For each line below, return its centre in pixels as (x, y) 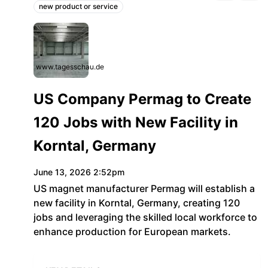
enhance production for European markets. (132, 232)
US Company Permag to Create (142, 99)
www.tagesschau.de (70, 67)
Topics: (49, 13)
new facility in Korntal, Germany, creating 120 (137, 203)
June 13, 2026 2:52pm (79, 172)
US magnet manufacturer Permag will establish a (144, 188)
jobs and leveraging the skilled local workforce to (145, 217)
